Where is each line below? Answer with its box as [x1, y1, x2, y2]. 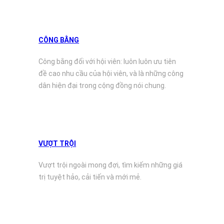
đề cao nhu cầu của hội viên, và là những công [38, 69, 184, 77]
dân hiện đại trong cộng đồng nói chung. [38, 81, 166, 89]
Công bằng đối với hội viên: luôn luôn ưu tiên [38, 57, 176, 65]
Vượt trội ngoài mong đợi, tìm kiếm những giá [38, 160, 183, 169]
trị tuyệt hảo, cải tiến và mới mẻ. [38, 172, 142, 181]
